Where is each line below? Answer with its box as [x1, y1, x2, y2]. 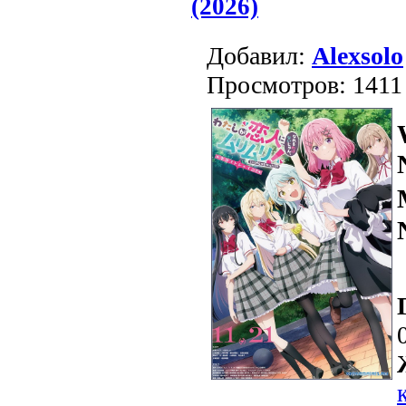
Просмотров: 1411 [207, 70, 402, 99]
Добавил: [207, 41, 312, 70]
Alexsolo [312, 41, 403, 70]
